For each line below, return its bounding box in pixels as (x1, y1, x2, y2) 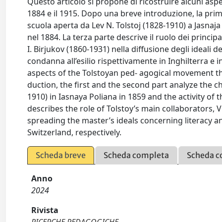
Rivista (31, 205, 59, 216)
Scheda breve (36, 150, 86, 160)
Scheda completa (104, 150, 169, 160)
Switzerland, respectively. (27, 127, 122, 138)
